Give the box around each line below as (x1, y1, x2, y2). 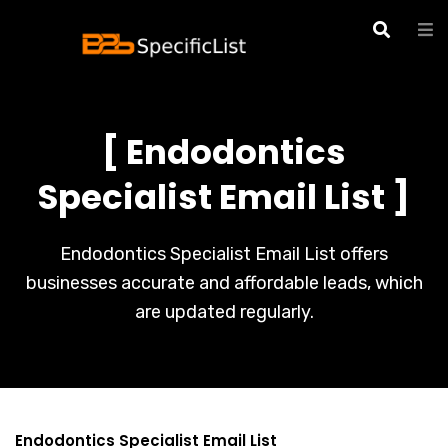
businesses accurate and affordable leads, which (25, 272, 423, 294)
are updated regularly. (134, 301, 314, 323)
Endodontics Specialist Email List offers (60, 243, 388, 265)
